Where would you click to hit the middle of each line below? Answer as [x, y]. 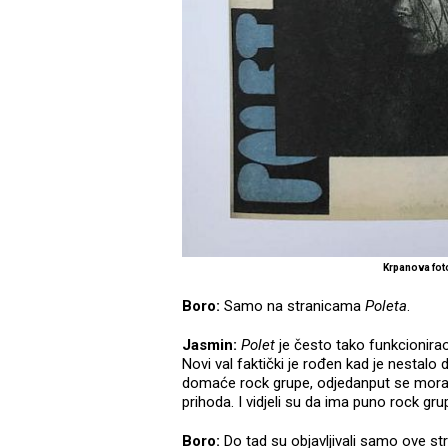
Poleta [386, 305]
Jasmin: [211, 344]
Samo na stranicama [294, 305]
